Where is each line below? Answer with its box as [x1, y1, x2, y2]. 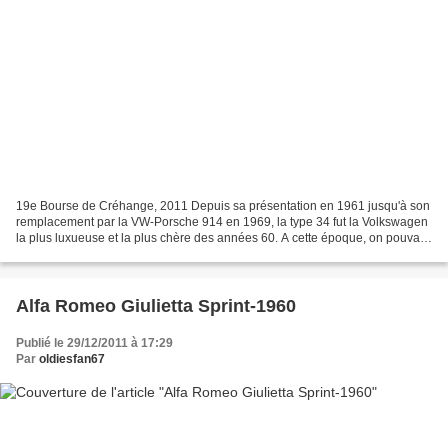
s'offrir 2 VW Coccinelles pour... [16, 247, 183, 262]
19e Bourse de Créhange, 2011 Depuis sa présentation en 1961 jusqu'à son [16, 199, 430, 214]
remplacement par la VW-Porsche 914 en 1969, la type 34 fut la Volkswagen [16, 215, 428, 230]
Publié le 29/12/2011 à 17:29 [16, 336, 173, 351]
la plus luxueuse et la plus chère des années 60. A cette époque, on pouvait [16, 231, 426, 246]
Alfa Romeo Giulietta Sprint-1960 [16, 296, 296, 317]
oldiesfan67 [39, 352, 105, 367]
